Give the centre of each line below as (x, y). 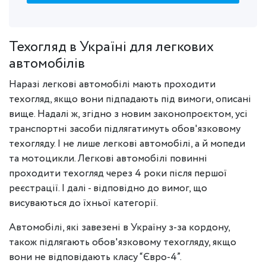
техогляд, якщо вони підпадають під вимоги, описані (130, 99)
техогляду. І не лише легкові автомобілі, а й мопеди (127, 144)
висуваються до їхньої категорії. (83, 203)
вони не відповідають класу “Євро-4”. (95, 257)
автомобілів (47, 64)
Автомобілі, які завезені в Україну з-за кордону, (119, 228)
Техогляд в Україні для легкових (111, 47)
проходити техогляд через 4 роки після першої (118, 174)
